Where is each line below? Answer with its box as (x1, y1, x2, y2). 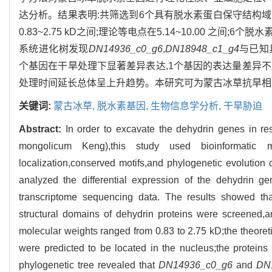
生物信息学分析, (151, 100, 223, 111)
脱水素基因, (97, 100, 151, 111)
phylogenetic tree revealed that (19, 259, 159, 270)
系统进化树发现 (19, 43, 89, 54)
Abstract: (19, 123, 66, 134)
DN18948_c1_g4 (165, 43, 239, 54)
